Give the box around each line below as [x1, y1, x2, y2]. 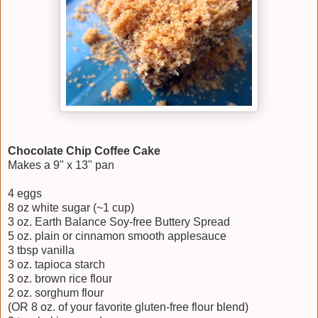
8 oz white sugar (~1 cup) [8, 202, 134, 214]
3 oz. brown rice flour [8, 273, 112, 285]
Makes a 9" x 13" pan [8, 159, 114, 172]
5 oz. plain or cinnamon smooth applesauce [8, 230, 226, 243]
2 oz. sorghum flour [8, 287, 104, 300]
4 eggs [8, 187, 42, 200]
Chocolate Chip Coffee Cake [8, 145, 160, 158]
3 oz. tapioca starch [8, 258, 105, 271]
